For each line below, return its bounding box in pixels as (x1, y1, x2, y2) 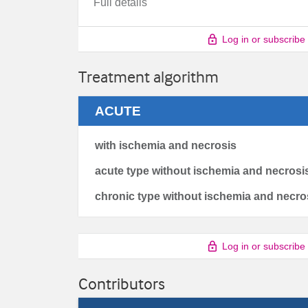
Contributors (78, 274, 165, 294)
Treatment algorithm (78, 67, 219, 87)
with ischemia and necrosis (95, 139, 236, 151)
